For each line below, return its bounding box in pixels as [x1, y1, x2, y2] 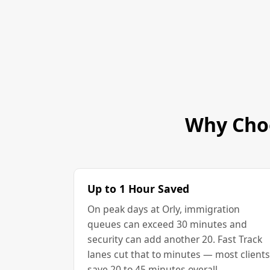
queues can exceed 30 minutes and [87, 217, 247, 231]
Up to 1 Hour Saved [87, 181, 189, 196]
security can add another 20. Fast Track [87, 232, 262, 246]
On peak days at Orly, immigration [87, 202, 240, 216]
